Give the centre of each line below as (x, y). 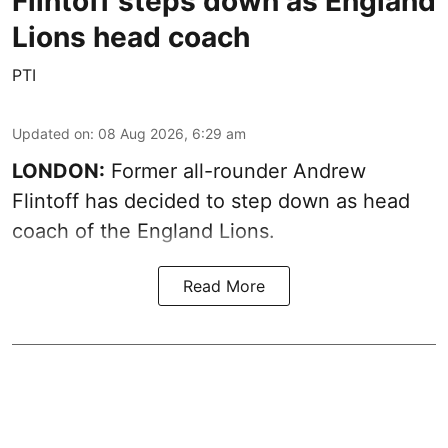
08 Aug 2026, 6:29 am (172, 133)
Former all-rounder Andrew (235, 170)
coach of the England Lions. (143, 230)
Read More (224, 285)
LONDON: (58, 170)
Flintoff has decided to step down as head (211, 200)
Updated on (51, 133)
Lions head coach (131, 36)
